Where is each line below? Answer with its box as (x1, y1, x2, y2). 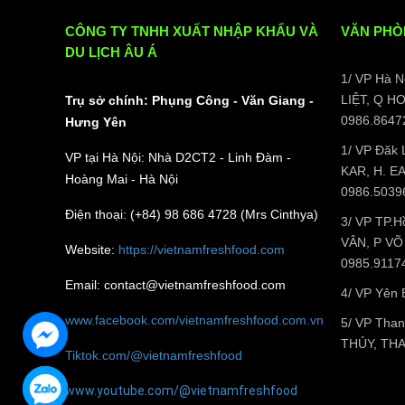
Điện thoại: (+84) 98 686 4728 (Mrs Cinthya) (65, 206, 318, 221)
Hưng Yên (65, 114, 127, 129)
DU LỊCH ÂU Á (65, 43, 157, 60)
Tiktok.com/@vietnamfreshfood (65, 347, 242, 363)
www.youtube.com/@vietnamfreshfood (65, 382, 297, 398)
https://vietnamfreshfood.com (118, 241, 285, 257)
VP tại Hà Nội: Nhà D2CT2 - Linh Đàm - (65, 149, 291, 165)
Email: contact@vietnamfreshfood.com (65, 277, 286, 292)
